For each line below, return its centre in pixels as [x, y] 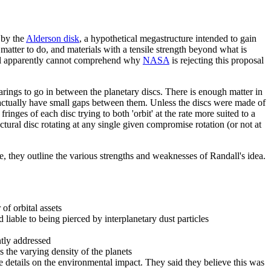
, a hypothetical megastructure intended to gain [168, 38]
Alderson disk [53, 38]
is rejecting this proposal [217, 60]
